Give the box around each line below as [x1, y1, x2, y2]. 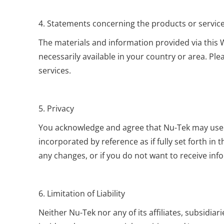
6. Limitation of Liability [38, 188, 125, 199]
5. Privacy [38, 103, 74, 114]
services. [38, 65, 71, 76]
